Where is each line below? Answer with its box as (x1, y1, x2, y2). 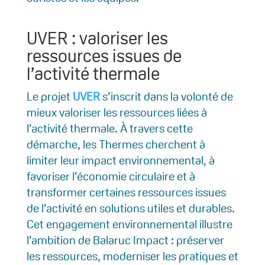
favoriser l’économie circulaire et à (26, 169, 195, 185)
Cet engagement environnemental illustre (26, 216, 232, 232)
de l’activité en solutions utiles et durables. (26, 201, 235, 216)
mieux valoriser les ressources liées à (26, 105, 207, 121)
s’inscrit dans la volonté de (99, 89, 233, 105)
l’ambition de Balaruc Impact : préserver (26, 232, 224, 248)
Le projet (26, 89, 73, 105)
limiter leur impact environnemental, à (26, 153, 215, 169)
